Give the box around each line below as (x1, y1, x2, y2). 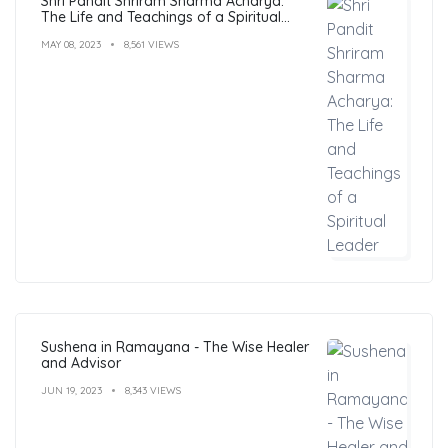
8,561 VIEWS (124, 37, 179, 51)
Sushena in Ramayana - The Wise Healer (41, 337, 309, 356)
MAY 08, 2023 (41, 37, 101, 51)
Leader (41, 23, 87, 42)
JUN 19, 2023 (41, 383, 102, 397)
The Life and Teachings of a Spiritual (41, 7, 281, 26)
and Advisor (41, 353, 121, 372)
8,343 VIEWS (125, 383, 181, 397)
